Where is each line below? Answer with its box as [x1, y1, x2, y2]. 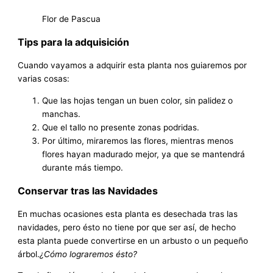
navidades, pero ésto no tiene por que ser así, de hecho [18, 222, 236, 232]
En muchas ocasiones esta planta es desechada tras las [18, 208, 238, 219]
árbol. [18, 249, 40, 259]
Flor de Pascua [42, 13, 101, 24]
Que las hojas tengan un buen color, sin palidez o [42, 95, 233, 105]
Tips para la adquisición [18, 35, 130, 48]
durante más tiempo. [42, 162, 124, 172]
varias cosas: [18, 73, 70, 83]
